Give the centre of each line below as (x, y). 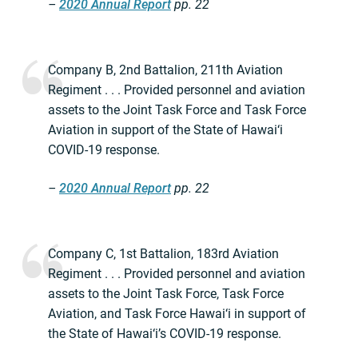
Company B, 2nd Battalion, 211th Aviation (165, 70)
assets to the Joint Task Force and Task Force (177, 110)
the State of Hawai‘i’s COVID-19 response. (165, 334)
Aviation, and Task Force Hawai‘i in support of (177, 314)
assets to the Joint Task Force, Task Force (166, 294)
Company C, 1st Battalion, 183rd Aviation (163, 254)
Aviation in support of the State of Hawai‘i (165, 130)
